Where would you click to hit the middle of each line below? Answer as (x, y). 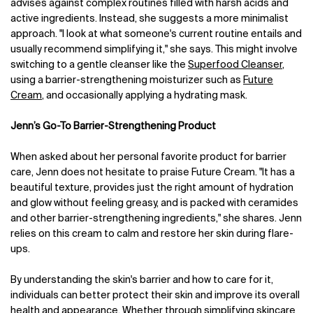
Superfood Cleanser (235, 65)
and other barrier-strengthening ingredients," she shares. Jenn (156, 219)
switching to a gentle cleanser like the (99, 65)
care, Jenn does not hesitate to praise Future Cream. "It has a (153, 173)
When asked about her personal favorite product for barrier (148, 158)
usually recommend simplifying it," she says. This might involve (154, 50)
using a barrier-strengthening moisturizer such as (127, 81)
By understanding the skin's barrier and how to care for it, (142, 281)
